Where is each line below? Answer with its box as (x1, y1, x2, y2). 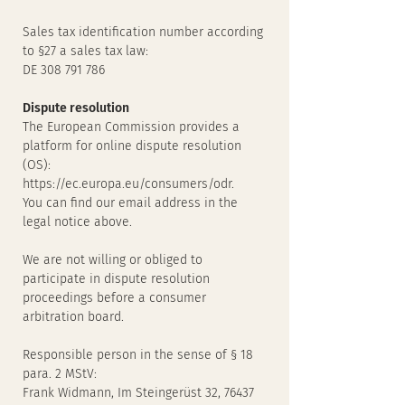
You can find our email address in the (23, 195, 238, 211)
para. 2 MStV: (23, 366, 97, 381)
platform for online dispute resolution (23, 138, 241, 154)
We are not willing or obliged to (23, 252, 202, 268)
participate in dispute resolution (23, 271, 210, 287)
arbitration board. (23, 309, 124, 325)
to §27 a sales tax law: (23, 43, 148, 59)
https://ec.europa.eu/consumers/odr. (23, 176, 234, 192)
